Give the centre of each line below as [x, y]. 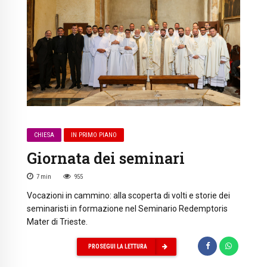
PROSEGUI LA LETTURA [117, 247]
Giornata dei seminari [106, 159]
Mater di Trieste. [57, 221]
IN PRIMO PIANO [94, 135]
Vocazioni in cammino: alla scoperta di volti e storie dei [128, 195]
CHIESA [44, 135]
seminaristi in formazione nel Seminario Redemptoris [127, 208]
